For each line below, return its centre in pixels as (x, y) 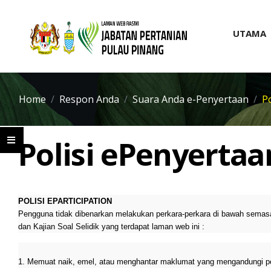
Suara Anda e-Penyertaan (191, 99)
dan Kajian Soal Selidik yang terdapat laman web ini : (111, 227)
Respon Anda (89, 99)
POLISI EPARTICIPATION (65, 201)
